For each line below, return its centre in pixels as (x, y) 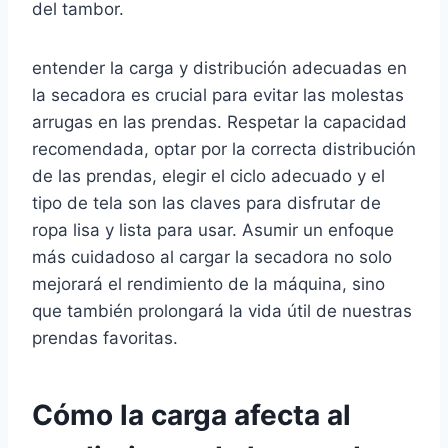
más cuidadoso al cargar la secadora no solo (212, 257)
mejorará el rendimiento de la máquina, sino (208, 284)
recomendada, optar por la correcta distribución (224, 149)
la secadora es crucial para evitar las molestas (218, 95)
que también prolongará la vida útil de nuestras (222, 311)
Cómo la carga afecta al (191, 415)
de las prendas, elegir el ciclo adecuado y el (208, 176)
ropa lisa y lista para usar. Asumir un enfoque (213, 230)
